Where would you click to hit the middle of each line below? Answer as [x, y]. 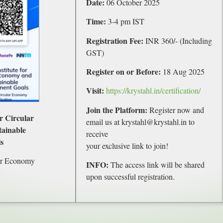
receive [97, 133]
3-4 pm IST [125, 21]
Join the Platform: [117, 110]
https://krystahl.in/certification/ [153, 91]
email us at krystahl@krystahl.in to [140, 121]
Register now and [176, 110]
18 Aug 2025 [183, 71]
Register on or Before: [123, 71]
